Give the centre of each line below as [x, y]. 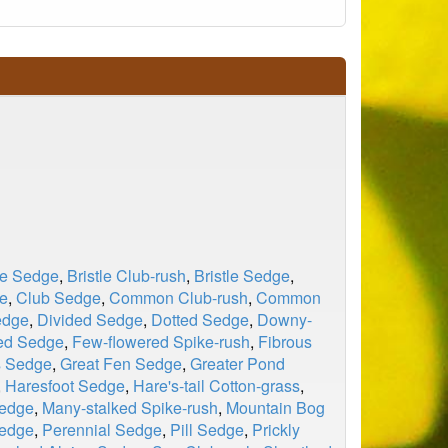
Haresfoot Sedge [65, 385]
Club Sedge [58, 297]
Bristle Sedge [242, 275]
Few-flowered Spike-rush [161, 341]
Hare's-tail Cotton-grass [216, 385]
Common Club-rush [178, 297]
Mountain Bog [275, 407]
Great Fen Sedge [121, 363]
